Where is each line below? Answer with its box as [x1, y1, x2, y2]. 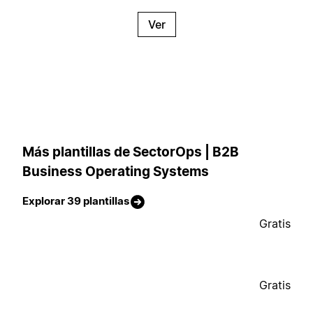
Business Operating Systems [22, 163, 209, 180]
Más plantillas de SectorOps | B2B [22, 143, 239, 160]
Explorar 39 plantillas [22, 194, 129, 208]
